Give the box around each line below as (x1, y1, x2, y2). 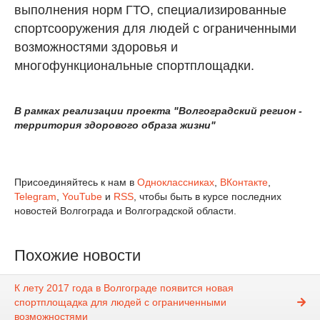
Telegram (14, 191, 56, 202)
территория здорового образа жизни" (14, 119, 216, 131)
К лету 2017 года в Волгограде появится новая (14, 282, 234, 294)
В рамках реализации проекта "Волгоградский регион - (14, 105, 302, 116)
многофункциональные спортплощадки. (14, 59, 254, 73)
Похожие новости (14, 246, 141, 264)
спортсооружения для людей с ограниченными (14, 21, 296, 36)
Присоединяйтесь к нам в (14, 176, 137, 188)
